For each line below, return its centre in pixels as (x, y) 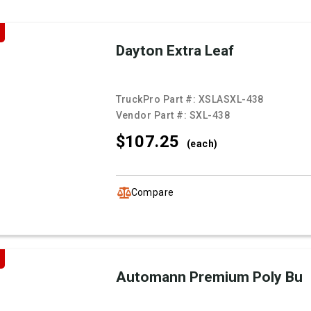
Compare (152, 192)
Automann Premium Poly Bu (209, 277)
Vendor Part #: (152, 116)
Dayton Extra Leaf (175, 51)
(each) (202, 144)
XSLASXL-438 (231, 100)
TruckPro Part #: (157, 100)
